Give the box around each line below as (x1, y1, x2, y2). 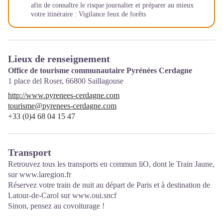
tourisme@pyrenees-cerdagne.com (8, 102, 116, 110)
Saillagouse (88, 77, 123, 85)
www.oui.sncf (72, 191, 116, 200)
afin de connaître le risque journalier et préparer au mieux (31, 1, 194, 9)
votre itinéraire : (31, 10, 79, 18)
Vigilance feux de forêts (79, 10, 146, 18)
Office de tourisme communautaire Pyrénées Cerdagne (8, 66, 192, 75)
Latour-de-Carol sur (8, 191, 72, 200)
